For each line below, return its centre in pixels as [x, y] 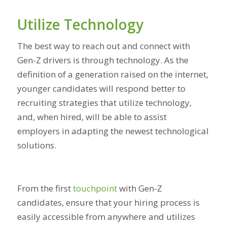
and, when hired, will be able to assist [92, 117]
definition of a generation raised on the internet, [112, 74]
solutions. [37, 145]
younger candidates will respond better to [101, 89]
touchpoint [95, 188]
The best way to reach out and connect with [103, 46]
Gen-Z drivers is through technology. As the [103, 60]
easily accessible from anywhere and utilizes [106, 217]
